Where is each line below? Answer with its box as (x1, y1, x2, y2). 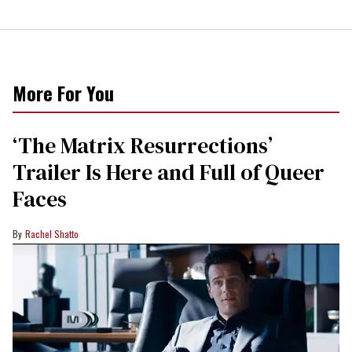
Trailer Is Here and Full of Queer (13, 156, 324, 187)
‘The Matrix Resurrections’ (13, 130, 273, 160)
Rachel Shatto (25, 226, 79, 240)
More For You (13, 78, 114, 107)
